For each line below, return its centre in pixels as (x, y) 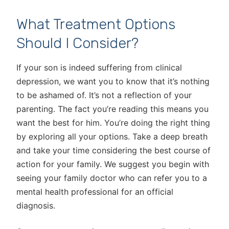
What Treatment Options (96, 24)
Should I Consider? (77, 43)
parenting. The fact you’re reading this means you (112, 109)
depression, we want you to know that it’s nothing (113, 81)
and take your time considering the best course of (113, 150)
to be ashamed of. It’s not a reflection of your (104, 95)
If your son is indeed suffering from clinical (99, 67)
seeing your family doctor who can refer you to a (112, 178)
